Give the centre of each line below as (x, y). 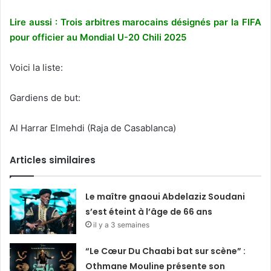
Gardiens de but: (45, 97)
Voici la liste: (36, 67)
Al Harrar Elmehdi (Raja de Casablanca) (93, 128)
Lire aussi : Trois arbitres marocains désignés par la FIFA (135, 22)
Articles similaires (53, 160)
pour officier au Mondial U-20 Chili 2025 (98, 37)
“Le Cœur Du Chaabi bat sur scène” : (166, 251)
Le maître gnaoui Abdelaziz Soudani (165, 196)
